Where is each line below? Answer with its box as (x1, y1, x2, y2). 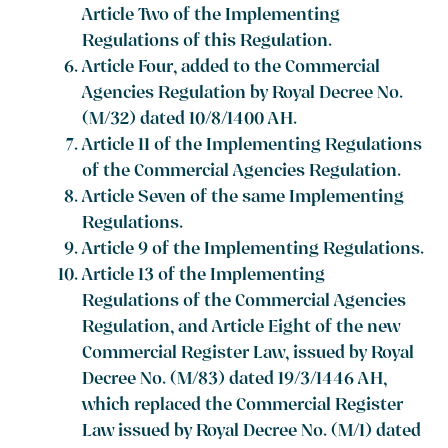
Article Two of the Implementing (82, 3, 341, 31)
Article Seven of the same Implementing (82, 185, 405, 213)
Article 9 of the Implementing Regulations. (82, 237, 425, 265)
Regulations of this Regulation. (82, 29, 333, 57)
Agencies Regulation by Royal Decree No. (82, 81, 404, 109)
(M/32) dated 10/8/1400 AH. (82, 107, 298, 135)
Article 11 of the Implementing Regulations (82, 133, 423, 161)
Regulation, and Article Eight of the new (82, 315, 401, 343)
